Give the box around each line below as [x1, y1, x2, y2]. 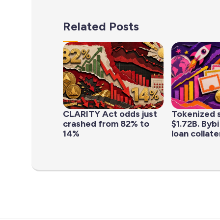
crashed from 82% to [63, 118, 149, 130]
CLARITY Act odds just [63, 109, 157, 120]
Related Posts [63, 19, 139, 33]
